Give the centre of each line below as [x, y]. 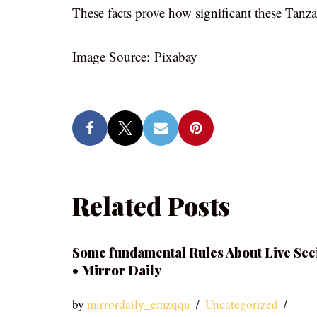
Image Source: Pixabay [135, 56]
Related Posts [151, 206]
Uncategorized [242, 304]
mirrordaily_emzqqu [139, 304]
